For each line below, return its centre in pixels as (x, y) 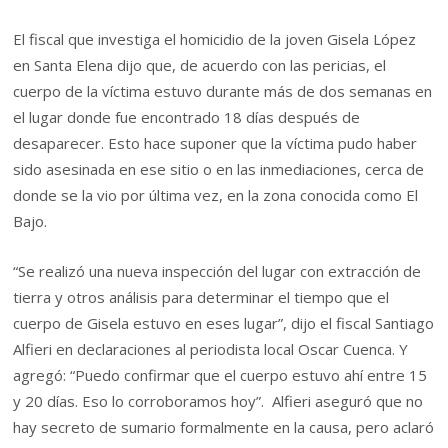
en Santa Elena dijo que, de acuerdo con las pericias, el (200, 65)
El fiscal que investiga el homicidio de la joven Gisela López (215, 39)
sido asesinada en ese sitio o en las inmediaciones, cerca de (219, 169)
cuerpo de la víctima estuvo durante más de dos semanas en (223, 91)
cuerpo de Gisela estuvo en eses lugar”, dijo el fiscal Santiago (224, 323)
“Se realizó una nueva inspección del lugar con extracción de (217, 271)
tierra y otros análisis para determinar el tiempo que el (201, 297)
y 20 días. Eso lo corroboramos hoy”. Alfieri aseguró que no (218, 401)
